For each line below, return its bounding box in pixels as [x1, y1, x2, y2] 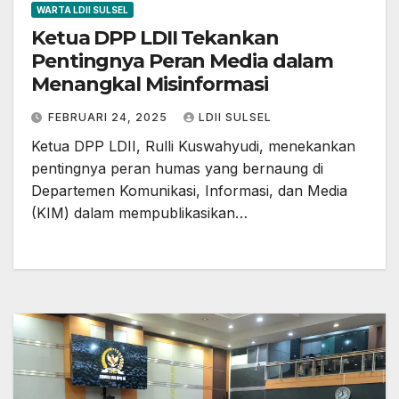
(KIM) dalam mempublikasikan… [31, 204, 248, 223]
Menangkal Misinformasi [31, 72, 268, 97]
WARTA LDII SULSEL [37, 4, 128, 16]
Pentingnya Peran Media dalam [31, 49, 334, 74]
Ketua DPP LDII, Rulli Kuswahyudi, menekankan [31, 137, 355, 156]
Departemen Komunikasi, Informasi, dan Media [31, 182, 347, 200]
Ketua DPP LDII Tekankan [31, 26, 279, 51]
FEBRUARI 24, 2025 [48, 110, 171, 125]
